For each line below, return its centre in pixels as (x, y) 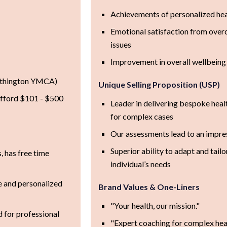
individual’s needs (140, 164)
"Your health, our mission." (155, 205)
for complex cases (142, 116)
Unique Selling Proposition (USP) (159, 84)
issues (121, 44)
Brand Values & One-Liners (149, 186)
